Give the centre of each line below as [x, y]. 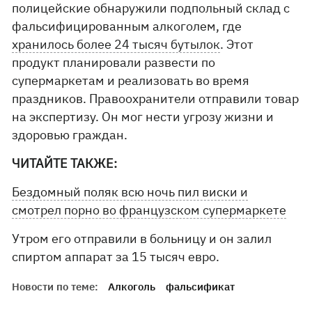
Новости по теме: [55, 287]
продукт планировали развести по [114, 62]
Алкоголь [132, 287]
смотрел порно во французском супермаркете [149, 210]
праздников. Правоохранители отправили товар [156, 99]
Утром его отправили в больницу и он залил [142, 239]
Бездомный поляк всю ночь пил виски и [130, 192]
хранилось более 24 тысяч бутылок [116, 44]
